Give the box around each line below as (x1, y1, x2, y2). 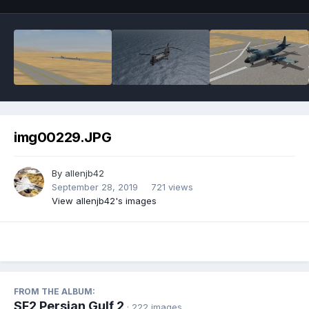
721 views (151, 181, 193, 193)
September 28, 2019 (52, 181, 138, 193)
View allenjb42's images (52, 195, 157, 207)
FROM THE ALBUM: (14, 286, 95, 297)
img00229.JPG (14, 129, 112, 146)
